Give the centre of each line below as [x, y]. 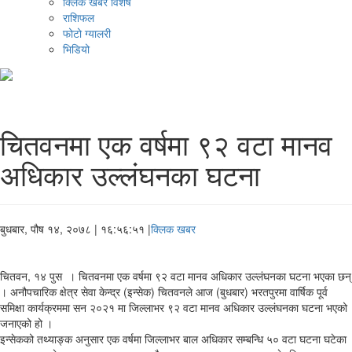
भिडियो [76, 49]
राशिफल [79, 18]
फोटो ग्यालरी [87, 33]
